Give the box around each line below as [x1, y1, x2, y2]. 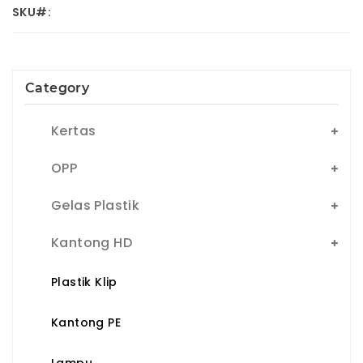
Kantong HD [51, 233, 132, 252]
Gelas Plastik [51, 195, 140, 215]
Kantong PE [51, 314, 121, 331]
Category [25, 79, 90, 96]
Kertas [51, 121, 96, 140]
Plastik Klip [51, 273, 117, 290]
